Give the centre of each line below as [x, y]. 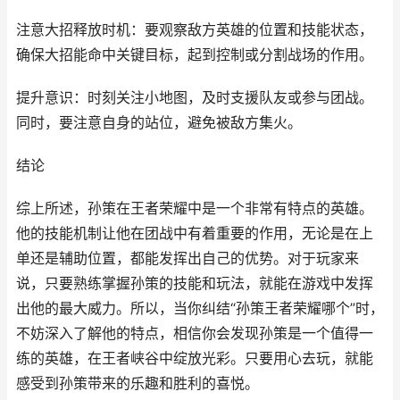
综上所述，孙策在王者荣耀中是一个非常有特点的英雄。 [195, 208]
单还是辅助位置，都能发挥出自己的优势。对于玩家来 [187, 258]
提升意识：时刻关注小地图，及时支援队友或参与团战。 [195, 98]
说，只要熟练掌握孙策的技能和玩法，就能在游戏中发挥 [195, 283]
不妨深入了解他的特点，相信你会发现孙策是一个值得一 [195, 333]
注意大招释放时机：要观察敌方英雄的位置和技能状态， [195, 30]
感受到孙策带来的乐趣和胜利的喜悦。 [137, 383]
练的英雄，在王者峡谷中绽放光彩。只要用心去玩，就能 [195, 358]
